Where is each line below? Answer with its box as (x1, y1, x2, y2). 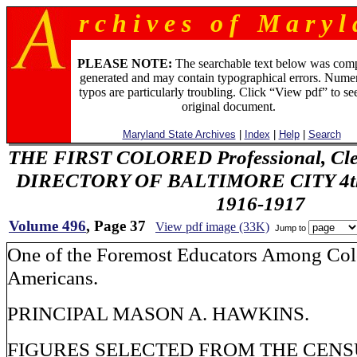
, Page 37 (86, 218, 146, 234)
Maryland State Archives (122, 128, 236, 140)
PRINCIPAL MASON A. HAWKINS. (7, 302, 309, 324)
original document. (181, 100, 276, 113)
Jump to (273, 222, 308, 233)
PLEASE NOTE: (76, 57, 172, 70)
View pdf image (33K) (155, 220, 269, 233)
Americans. (7, 266, 98, 288)
